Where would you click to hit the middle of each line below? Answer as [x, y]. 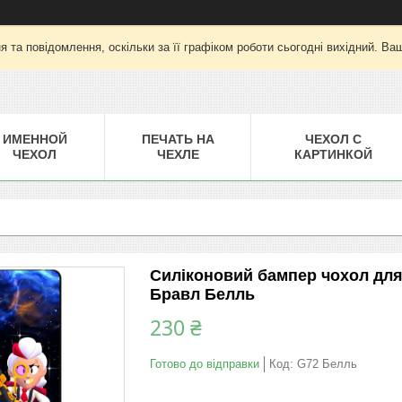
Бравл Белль [202, 294]
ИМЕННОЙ [35, 139]
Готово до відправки [205, 363]
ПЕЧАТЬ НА [178, 139]
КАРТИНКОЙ [333, 154]
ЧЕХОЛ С [333, 139]
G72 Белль [327, 363]
